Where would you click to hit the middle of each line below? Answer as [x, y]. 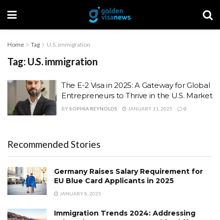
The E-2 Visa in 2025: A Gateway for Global [136, 85]
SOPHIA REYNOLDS [93, 109]
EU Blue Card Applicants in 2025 [114, 180]
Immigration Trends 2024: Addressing [125, 213]
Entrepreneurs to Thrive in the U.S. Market [137, 96]
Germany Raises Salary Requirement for [128, 171]
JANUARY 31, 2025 [150, 109]
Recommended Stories [54, 144]
